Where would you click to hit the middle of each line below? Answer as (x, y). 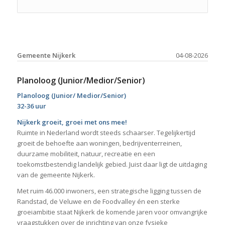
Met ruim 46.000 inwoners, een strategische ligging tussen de (109, 191)
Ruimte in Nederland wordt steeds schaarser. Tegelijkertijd (106, 133)
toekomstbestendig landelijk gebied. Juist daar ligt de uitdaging (112, 164)
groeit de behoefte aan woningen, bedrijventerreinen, (99, 143)
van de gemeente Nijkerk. (56, 175)
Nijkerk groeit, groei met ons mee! (72, 122)
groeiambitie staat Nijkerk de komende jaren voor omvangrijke (112, 212)
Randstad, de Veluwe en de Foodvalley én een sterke (98, 202)
